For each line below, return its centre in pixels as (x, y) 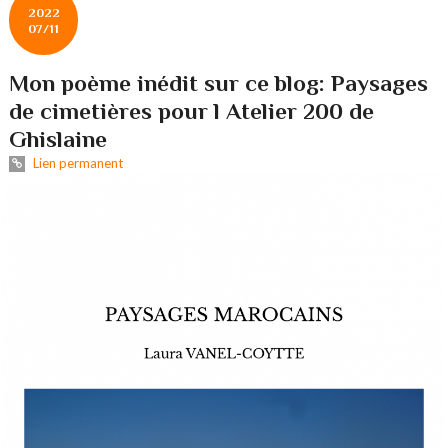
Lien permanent (76, 163)
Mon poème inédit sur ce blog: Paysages (219, 83)
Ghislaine (58, 139)
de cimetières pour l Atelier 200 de (192, 111)
